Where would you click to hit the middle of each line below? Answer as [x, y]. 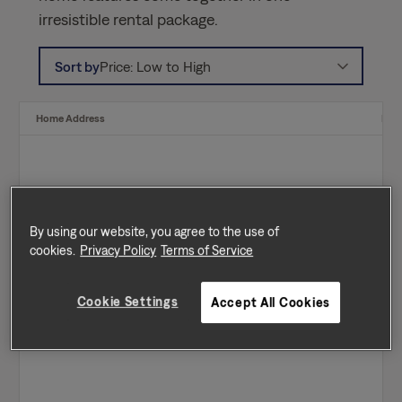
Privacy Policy [118, 250]
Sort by [78, 66]
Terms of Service [207, 250]
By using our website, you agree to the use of [155, 232]
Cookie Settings [127, 301]
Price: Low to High [156, 66]
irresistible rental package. [128, 19]
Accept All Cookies [271, 302]
